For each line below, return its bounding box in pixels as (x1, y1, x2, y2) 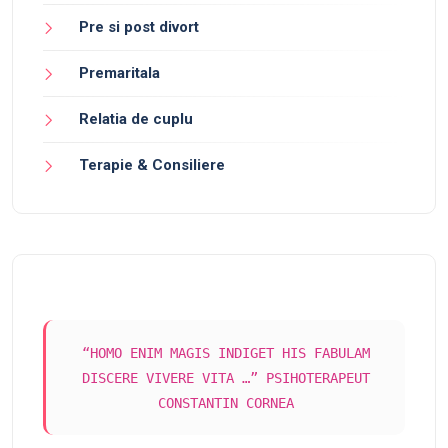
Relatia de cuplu (79, 110, 193, 128)
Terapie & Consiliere (79, 156, 225, 174)
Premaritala (79, 64, 160, 82)
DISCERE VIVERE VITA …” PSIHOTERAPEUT (81, 370, 370, 386)
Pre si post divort (79, 18, 199, 36)
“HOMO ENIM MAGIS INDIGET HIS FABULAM (81, 345, 370, 361)
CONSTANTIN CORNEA (157, 395, 294, 411)
